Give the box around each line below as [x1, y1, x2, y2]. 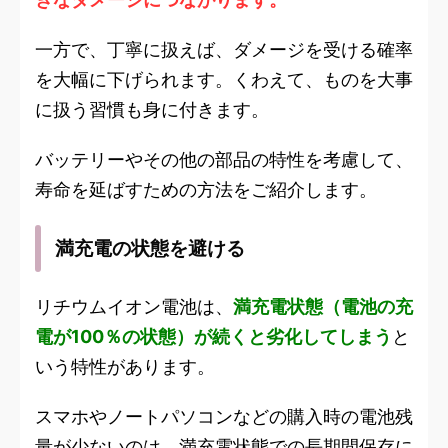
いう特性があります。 [35, 356, 215, 378]
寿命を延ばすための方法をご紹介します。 [35, 179, 377, 201]
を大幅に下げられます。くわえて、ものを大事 [35, 69, 413, 91]
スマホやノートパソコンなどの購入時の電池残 [35, 406, 413, 428]
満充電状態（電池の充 [233, 296, 413, 318]
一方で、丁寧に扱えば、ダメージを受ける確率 [35, 39, 413, 61]
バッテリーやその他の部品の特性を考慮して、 [35, 149, 413, 171]
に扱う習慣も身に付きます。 [35, 99, 269, 121]
